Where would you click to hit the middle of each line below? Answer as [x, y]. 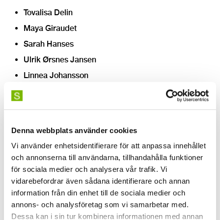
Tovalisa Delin [48, 12]
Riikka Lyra [43, 138]
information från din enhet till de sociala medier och [98, 192]
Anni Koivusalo [50, 107]
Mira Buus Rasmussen [64, 154]
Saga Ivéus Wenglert [60, 185]
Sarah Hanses [49, 44]
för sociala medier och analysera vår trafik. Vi [89, 169]
